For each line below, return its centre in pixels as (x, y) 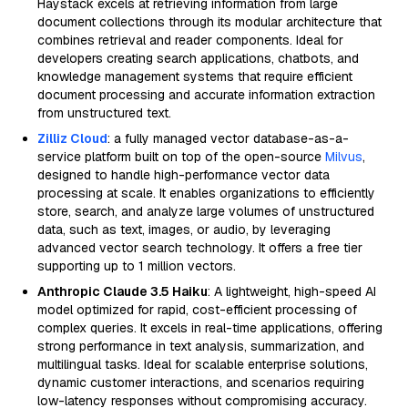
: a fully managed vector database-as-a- (228, 138)
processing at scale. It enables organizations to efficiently (206, 193)
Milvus (344, 157)
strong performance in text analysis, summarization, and (201, 346)
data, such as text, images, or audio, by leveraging (184, 229)
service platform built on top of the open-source (181, 157)
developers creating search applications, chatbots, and (198, 58)
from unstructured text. (104, 113)
